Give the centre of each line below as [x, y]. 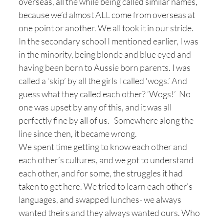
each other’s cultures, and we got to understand [106, 160]
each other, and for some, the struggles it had [101, 173]
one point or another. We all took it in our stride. [106, 28]
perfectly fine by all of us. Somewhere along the [106, 120]
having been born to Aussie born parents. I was [105, 67]
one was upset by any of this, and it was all [95, 107]
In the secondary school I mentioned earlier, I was [109, 41]
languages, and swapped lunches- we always [100, 199]
